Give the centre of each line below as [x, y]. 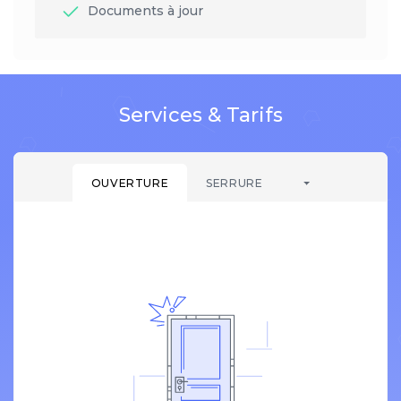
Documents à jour [144, 11]
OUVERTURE [130, 183]
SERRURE [235, 183]
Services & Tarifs [200, 115]
